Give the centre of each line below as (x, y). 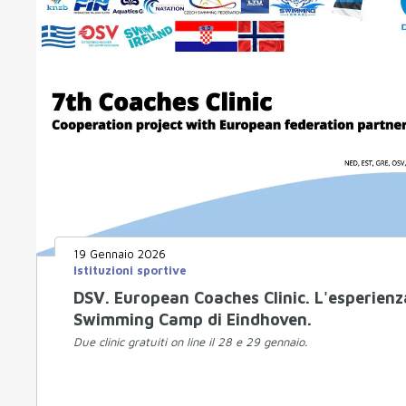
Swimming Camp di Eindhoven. (193, 320)
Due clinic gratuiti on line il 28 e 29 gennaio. (190, 342)
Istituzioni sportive (130, 271)
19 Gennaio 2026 (120, 254)
